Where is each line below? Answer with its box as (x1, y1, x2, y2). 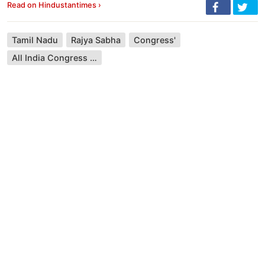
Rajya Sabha (71, 35, 121, 46)
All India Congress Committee (90, 53, 97, 63)
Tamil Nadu (12, 35, 58, 46)
